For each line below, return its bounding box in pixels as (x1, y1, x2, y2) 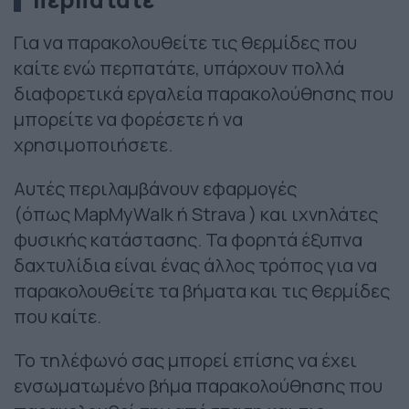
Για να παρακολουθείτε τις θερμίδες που (14, 30, 357, 56)
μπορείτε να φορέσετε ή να (14, 107, 243, 132)
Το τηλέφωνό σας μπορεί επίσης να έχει (14, 348, 357, 373)
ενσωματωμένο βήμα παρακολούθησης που (14, 373, 383, 399)
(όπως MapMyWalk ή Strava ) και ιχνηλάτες (14, 202, 378, 227)
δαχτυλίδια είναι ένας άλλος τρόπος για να (14, 253, 377, 278)
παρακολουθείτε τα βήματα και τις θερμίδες (14, 278, 390, 304)
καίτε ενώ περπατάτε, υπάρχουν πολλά (14, 56, 344, 81)
